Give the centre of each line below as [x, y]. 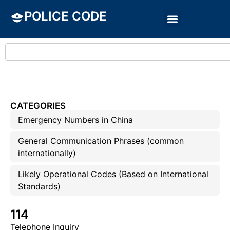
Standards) [39, 186]
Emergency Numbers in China [75, 120]
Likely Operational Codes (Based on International [113, 174]
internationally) [47, 153]
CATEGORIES [38, 106]
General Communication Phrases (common [101, 141]
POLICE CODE [65, 16]
